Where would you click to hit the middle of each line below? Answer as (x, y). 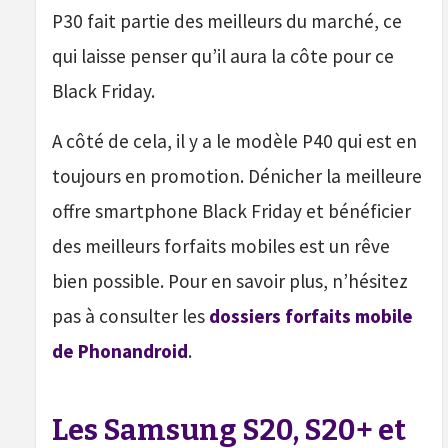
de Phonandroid (120, 351)
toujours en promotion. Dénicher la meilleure (237, 176)
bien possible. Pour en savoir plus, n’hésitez (230, 281)
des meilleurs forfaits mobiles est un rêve (221, 246)
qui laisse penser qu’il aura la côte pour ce (223, 56)
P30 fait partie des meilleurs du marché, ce (227, 21)
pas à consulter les (130, 316)
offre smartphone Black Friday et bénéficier (231, 211)
